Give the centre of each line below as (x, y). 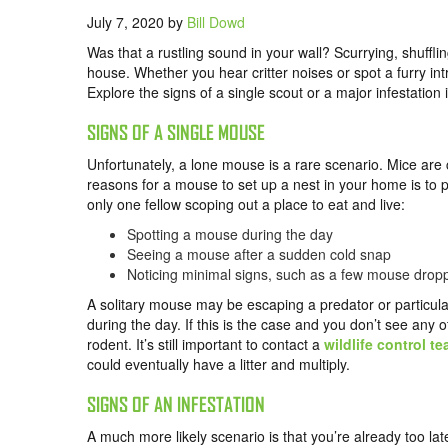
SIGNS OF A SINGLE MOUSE (176, 133)
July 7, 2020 (127, 22)
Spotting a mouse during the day (230, 234)
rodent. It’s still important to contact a (205, 344)
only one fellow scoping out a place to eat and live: (246, 204)
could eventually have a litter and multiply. (218, 364)
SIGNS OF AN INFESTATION (176, 405)
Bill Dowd (216, 22)
